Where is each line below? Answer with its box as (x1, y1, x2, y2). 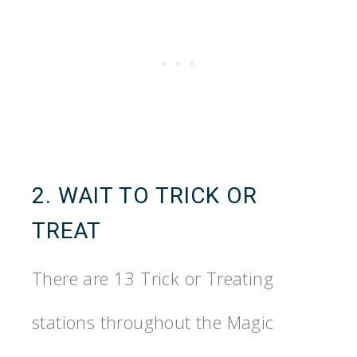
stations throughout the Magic (32, 310, 274, 335)
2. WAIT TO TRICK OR (32, 182, 257, 210)
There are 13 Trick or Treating (32, 266, 273, 291)
